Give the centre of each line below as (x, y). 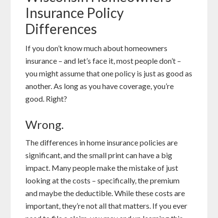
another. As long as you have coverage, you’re (100, 86)
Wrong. (45, 125)
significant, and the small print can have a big (99, 155)
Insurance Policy (75, 13)
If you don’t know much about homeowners (97, 48)
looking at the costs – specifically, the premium (103, 181)
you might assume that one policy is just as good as (109, 73)
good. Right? (46, 99)
